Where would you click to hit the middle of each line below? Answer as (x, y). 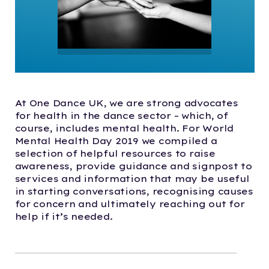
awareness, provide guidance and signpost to (133, 166)
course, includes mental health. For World (124, 128)
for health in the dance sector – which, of (121, 116)
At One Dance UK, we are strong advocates (126, 103)
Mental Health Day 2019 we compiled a (116, 141)
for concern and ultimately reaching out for (130, 204)
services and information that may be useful (132, 179)
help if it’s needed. (64, 217)
